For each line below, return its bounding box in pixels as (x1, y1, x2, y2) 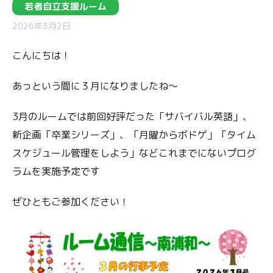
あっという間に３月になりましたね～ (12, 79, 178, 93)
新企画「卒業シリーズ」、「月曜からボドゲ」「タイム (12, 128, 256, 141)
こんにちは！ (12, 49, 71, 62)
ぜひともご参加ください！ (12, 195, 129, 208)
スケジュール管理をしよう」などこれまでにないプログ (12, 146, 256, 160)
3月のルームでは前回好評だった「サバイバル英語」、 (12, 110, 252, 123)
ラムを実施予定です (12, 165, 100, 178)
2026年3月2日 (12, 20, 71, 32)
